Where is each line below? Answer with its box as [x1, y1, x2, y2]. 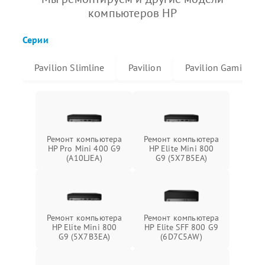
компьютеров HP [88, 5, 177, 21]
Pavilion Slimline [34, 62, 105, 73]
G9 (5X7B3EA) [58, 231, 111, 242]
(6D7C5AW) [160, 231, 202, 242]
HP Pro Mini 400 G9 [47, 143, 121, 154]
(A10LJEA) [66, 153, 102, 163]
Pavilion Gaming [185, 62, 253, 73]
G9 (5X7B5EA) [155, 153, 208, 163]
